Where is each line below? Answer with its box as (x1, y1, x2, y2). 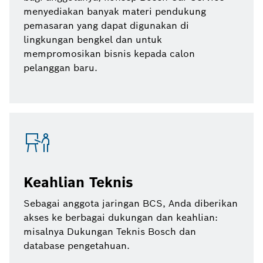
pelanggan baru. (23, 61, 97, 74)
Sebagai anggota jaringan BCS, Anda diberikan (23, 197, 238, 210)
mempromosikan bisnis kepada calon (23, 47, 195, 60)
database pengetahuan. (23, 239, 130, 252)
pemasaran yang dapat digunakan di (23, 19, 189, 32)
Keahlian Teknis (23, 173, 133, 191)
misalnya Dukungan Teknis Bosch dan (23, 225, 196, 238)
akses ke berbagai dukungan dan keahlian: (23, 211, 218, 224)
